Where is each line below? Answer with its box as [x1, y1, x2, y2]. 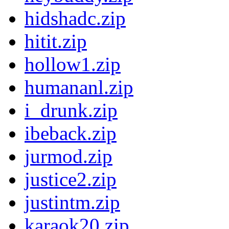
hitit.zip [25, 30, 87, 53]
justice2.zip [25, 168, 117, 191]
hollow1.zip [25, 53, 121, 76]
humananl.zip [25, 76, 133, 99]
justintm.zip [25, 191, 120, 214]
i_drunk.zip [25, 99, 118, 122]
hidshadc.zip [25, 7, 126, 30]
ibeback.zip [25, 122, 117, 145]
